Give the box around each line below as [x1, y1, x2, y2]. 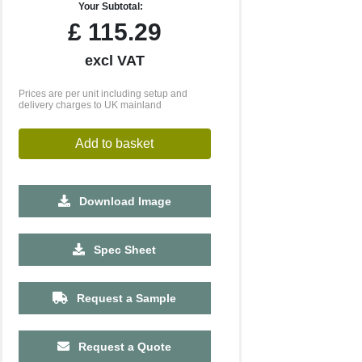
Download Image [75, 195, 171, 208]
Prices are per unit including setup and [18, 88, 187, 99]
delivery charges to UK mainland [18, 99, 162, 111]
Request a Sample [74, 292, 177, 305]
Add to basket [75, 137, 154, 150]
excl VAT [84, 53, 145, 69]
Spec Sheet [90, 243, 157, 256]
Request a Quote [75, 340, 172, 353]
